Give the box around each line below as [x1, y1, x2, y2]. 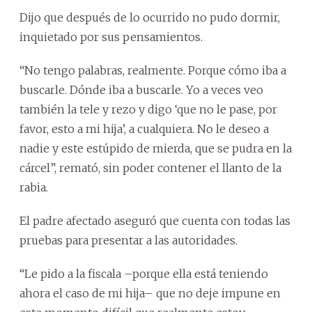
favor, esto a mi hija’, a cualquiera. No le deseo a [19, 122, 269, 136]
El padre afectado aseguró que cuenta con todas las [19, 214, 290, 228]
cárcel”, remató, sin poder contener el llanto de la [19, 161, 281, 175]
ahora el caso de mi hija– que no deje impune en [19, 286, 281, 301]
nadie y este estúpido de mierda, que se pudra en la [19, 141, 292, 156]
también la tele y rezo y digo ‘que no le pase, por [19, 102, 277, 117]
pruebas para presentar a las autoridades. [19, 233, 237, 248]
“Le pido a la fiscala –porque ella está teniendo [19, 267, 268, 281]
